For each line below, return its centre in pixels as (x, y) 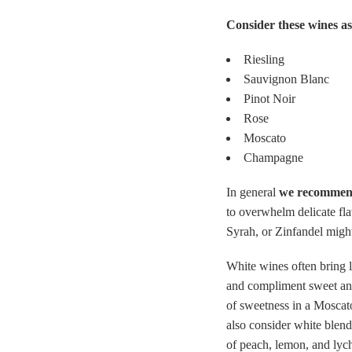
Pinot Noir (269, 99)
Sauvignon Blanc (286, 79)
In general (253, 192)
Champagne (273, 158)
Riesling (264, 60)
